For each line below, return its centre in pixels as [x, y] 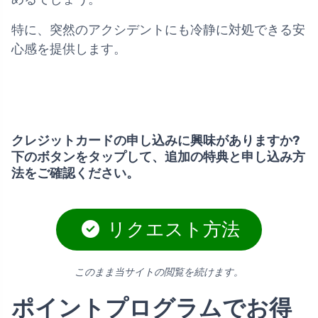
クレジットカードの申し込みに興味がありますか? [155, 141]
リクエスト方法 [171, 230]
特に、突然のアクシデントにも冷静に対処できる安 [158, 30]
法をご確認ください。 [75, 174]
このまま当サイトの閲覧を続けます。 [159, 272]
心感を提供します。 [69, 49]
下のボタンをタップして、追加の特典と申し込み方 [158, 157]
